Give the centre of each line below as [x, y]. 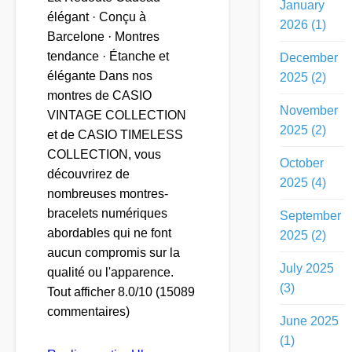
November [309, 111]
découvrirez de [88, 174]
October [302, 163]
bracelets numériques [107, 214]
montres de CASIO [99, 96]
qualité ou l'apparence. [110, 273]
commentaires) [88, 312]
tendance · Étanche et [108, 57]
